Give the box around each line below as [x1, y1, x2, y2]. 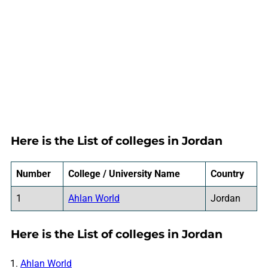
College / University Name [68, 167, 180, 179]
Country [210, 167, 244, 179]
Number [16, 167, 51, 179]
